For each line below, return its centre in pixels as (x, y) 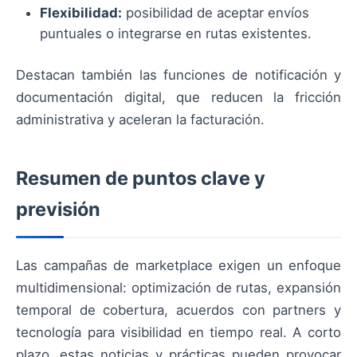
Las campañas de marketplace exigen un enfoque (178, 266)
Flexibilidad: (81, 13)
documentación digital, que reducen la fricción (178, 98)
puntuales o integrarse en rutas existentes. (176, 34)
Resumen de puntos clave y (141, 178)
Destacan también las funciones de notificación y (178, 75)
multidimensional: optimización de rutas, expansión (178, 288)
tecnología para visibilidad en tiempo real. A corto (178, 333)
